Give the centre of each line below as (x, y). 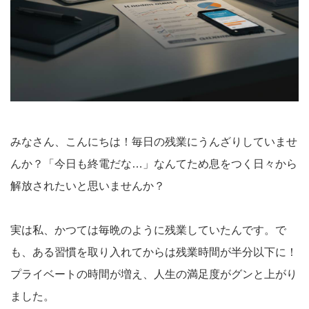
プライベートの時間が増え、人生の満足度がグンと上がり (154, 274)
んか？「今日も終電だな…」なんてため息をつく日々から (154, 163)
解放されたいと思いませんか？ (88, 186)
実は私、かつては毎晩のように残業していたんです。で (148, 230)
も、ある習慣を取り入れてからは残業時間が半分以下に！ (154, 252)
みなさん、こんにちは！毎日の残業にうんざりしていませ (154, 141)
